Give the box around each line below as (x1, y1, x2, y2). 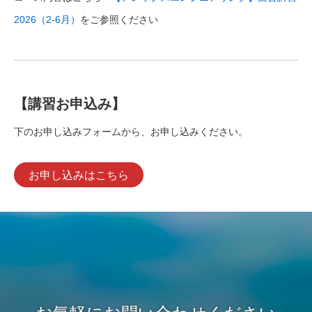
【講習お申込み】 (14, 96, 125, 112)
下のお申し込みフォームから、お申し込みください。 (14, 126, 248, 138)
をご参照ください (80, 13, 158, 25)
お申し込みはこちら (28, 169, 129, 181)
